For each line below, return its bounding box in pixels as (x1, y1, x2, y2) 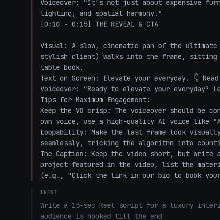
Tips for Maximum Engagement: (40, 95, 150, 104)
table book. (40, 63, 83, 72)
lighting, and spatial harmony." (40, 9, 162, 18)
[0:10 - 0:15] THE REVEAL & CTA (40, 20, 158, 28)
